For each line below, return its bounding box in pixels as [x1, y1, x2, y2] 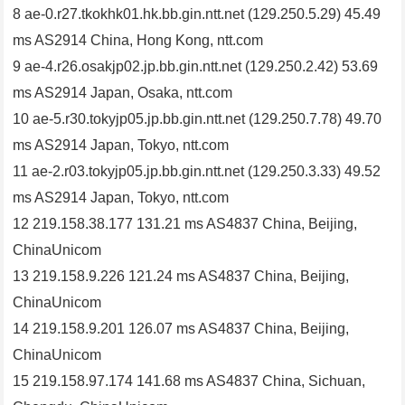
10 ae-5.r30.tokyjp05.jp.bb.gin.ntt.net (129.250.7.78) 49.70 [13, 111, 382, 127]
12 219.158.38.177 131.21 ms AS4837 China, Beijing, [13, 216, 358, 232]
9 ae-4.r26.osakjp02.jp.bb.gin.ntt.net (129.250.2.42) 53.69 [13, 59, 379, 75]
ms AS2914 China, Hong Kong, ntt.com [13, 33, 264, 49]
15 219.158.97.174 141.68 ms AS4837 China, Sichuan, [13, 373, 366, 390]
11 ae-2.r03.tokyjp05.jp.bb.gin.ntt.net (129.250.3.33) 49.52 [13, 164, 381, 180]
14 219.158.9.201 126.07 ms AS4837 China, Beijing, [13, 321, 350, 337]
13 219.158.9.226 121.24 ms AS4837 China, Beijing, [13, 268, 350, 285]
